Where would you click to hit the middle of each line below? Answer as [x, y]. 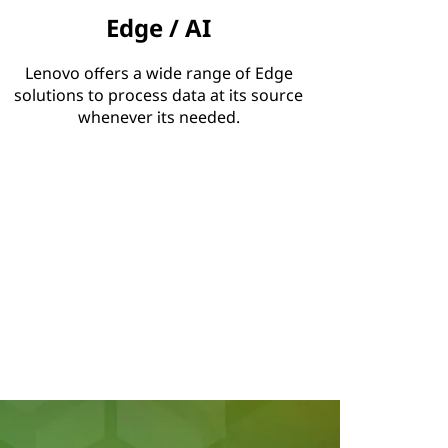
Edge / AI [159, 27]
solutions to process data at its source [159, 94]
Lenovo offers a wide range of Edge [158, 72]
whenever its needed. [158, 116]
